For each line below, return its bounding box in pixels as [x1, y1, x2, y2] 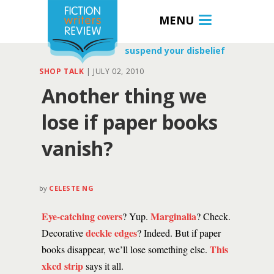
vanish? [42, 135, 113, 161]
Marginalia [150, 209, 196, 223]
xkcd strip [42, 259, 83, 273]
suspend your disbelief [125, 45, 225, 56]
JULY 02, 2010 [93, 66, 145, 76]
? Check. [196, 210, 231, 223]
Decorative [42, 226, 86, 239]
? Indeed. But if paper [137, 226, 221, 239]
